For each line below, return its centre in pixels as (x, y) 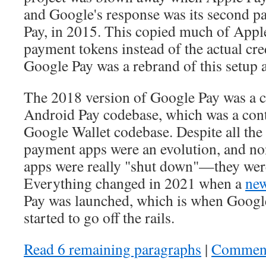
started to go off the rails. (99, 217)
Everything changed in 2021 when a (134, 183)
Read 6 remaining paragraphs (113, 249)
